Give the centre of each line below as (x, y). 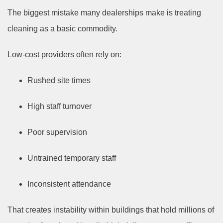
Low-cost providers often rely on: (64, 54)
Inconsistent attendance (69, 184)
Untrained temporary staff (72, 158)
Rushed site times (59, 80)
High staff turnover (59, 106)
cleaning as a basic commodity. (62, 28)
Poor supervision (57, 132)
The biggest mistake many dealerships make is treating (104, 12)
